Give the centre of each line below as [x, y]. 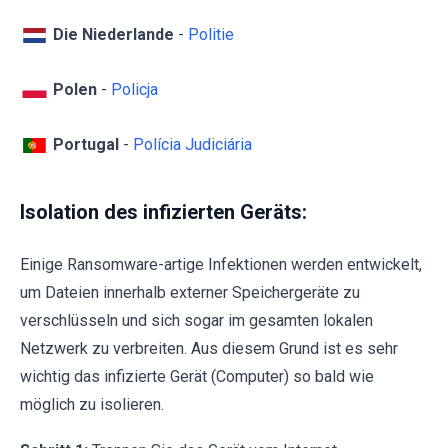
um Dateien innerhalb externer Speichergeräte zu [190, 293]
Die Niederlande [115, 34]
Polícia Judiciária [192, 144]
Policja [134, 89]
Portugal [86, 144]
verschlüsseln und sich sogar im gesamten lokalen [196, 321]
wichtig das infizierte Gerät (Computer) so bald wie [197, 377]
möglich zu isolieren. [92, 405]
